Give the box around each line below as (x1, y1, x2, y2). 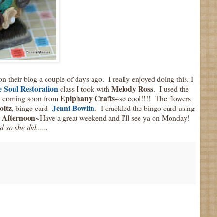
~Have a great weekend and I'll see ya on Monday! (35, 112, 190, 123)
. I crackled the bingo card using (94, 102, 195, 113)
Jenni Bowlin (52, 102, 94, 113)
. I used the (153, 83, 189, 93)
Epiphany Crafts (58, 92, 115, 104)
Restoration (20, 82, 58, 94)
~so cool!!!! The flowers (114, 93, 191, 103)
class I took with (60, 83, 111, 93)
